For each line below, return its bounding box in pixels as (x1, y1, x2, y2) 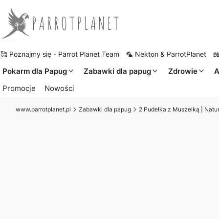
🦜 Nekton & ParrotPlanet (126, 50, 206, 58)
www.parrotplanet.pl (16, 105, 71, 113)
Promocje (2, 83, 36, 93)
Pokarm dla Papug (2, 66, 67, 76)
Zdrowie (168, 66, 197, 76)
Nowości (44, 83, 75, 93)
